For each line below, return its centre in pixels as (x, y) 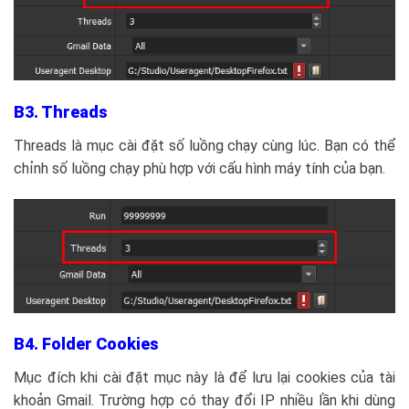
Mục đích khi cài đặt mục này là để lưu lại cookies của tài (204, 378)
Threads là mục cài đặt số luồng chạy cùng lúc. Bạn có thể (204, 146)
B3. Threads (61, 112)
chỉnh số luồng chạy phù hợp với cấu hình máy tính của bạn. (199, 169)
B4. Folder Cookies (86, 344)
